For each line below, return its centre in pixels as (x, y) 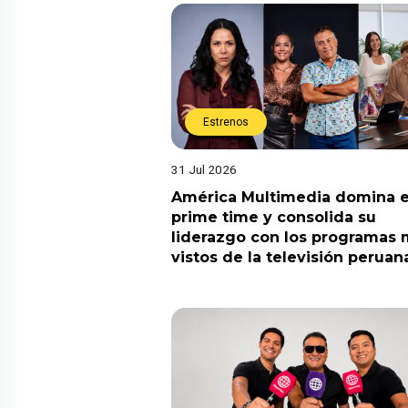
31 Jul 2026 (204, 170)
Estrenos (226, 122)
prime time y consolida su (274, 218)
